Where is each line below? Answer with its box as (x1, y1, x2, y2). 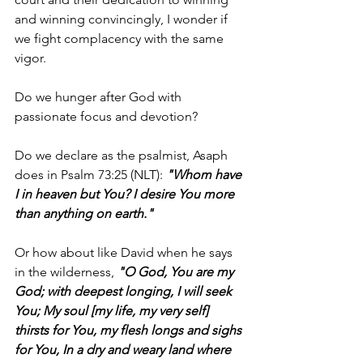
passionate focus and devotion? (15, 108, 198, 124)
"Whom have (166, 166, 245, 182)
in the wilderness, (15, 263, 117, 280)
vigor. (15, 49, 46, 66)
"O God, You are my (117, 263, 237, 280)
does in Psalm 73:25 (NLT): (15, 166, 166, 182)
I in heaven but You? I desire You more (15, 186, 237, 202)
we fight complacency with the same (15, 30, 227, 46)
